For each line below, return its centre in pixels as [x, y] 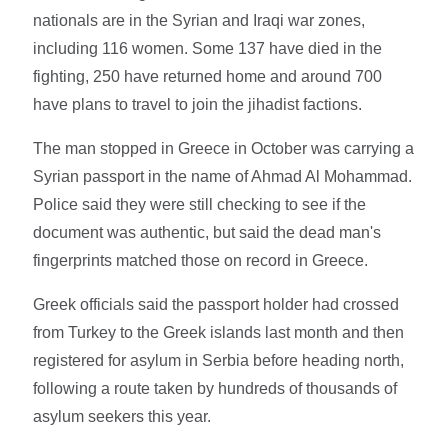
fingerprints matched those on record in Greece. [201, 260]
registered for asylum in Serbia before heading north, [219, 360]
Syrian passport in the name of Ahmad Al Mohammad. [223, 176]
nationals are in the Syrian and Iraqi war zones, [199, 20]
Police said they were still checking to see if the [200, 204]
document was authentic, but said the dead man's [207, 232]
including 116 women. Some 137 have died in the [208, 48]
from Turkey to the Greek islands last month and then [219, 332]
